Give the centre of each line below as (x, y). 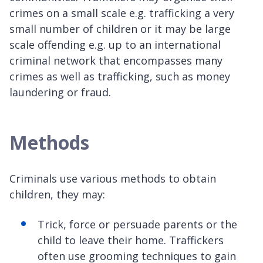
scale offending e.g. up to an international (115, 45)
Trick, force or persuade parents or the (137, 225)
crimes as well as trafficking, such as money (120, 77)
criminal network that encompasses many (116, 61)
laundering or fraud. (60, 92)
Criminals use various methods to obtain (113, 179)
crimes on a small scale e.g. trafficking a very (122, 13)
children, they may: (57, 195)
